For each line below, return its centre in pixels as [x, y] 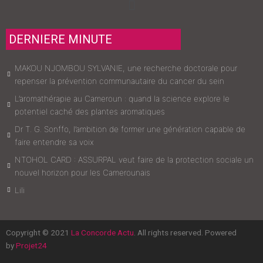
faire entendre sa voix [54, 142]
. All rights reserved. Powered [185, 233]
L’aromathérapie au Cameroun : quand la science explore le [122, 99]
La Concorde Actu [102, 233]
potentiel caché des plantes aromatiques [90, 112]
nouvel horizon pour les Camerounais [82, 173]
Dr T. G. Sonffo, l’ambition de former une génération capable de [130, 129]
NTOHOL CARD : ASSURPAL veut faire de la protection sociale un [134, 160]
